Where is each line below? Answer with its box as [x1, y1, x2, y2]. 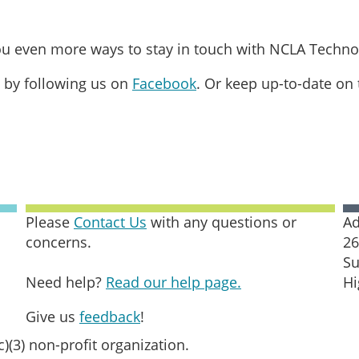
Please [26, 212, 74, 232]
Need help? [26, 272, 106, 292]
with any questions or [147, 212, 296, 232]
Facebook [132, 74, 196, 93]
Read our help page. [106, 272, 241, 292]
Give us [26, 307, 79, 326]
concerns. [26, 232, 95, 252]
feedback [79, 307, 140, 326]
